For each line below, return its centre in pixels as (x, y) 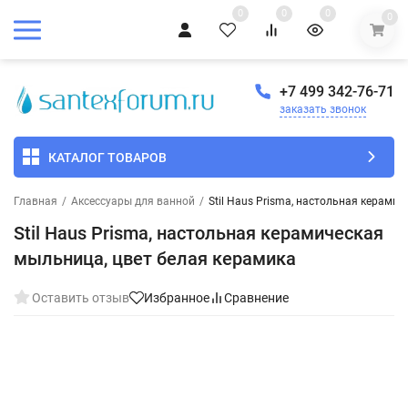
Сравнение (256, 298)
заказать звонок (323, 110)
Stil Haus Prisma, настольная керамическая (199, 234)
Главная (36, 202)
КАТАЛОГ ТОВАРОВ (107, 157)
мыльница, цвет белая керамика (155, 259)
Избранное (177, 298)
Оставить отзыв (81, 298)
